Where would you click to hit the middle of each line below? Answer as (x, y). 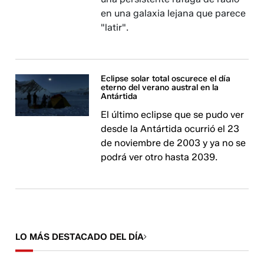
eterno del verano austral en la (160, 88)
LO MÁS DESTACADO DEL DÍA (80, 237)
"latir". (115, 28)
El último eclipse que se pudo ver (173, 115)
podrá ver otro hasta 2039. (159, 157)
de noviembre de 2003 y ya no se (174, 143)
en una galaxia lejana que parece (174, 14)
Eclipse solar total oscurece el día (166, 79)
